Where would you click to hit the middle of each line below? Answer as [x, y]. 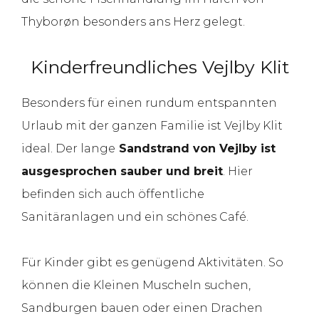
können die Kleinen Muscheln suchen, [136, 285]
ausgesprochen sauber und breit [122, 171]
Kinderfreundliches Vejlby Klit [159, 67]
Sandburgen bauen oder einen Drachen [142, 308]
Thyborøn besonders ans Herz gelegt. [133, 21]
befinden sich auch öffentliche [113, 194]
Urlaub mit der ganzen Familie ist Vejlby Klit [152, 125]
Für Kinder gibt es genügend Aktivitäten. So [152, 262]
